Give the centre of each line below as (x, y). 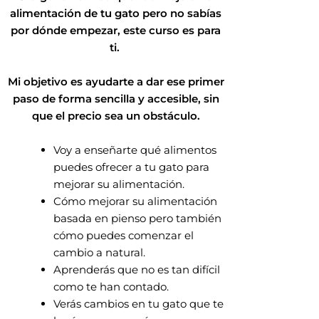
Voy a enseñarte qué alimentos (135, 150)
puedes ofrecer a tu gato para (131, 167)
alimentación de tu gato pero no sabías (116, 14)
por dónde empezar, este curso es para (116, 31)
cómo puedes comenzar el (124, 236)
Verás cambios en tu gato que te (138, 304)
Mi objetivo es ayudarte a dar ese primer (116, 82)
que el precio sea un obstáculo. (116, 116)
